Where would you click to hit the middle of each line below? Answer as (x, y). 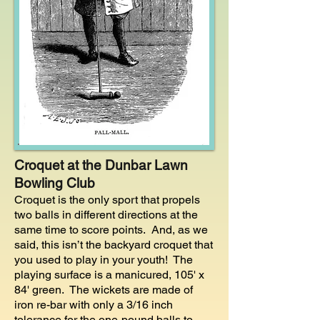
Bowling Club (55, 183)
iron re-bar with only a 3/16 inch (94, 305)
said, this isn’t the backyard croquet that (114, 245)
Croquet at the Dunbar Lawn (101, 165)
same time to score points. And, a (99, 230)
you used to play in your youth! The (104, 260)
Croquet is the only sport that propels (107, 200)
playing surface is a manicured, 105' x (109, 275)
